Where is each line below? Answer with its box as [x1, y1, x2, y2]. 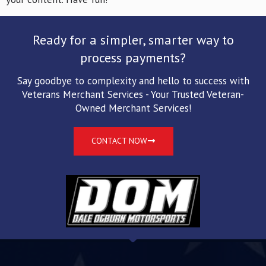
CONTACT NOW [91, 135, 148, 147]
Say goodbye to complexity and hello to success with [17, 74, 249, 88]
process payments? [80, 49, 186, 66]
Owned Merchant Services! [75, 102, 191, 115]
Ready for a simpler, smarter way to [32, 31, 234, 49]
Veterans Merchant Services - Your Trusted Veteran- [22, 88, 244, 102]
